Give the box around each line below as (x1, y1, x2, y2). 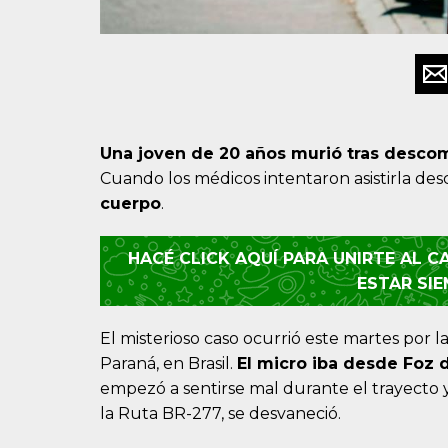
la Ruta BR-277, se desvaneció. (100, 404, 341, 424)
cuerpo (100, 194, 161, 214)
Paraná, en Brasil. (100, 354, 237, 374)
